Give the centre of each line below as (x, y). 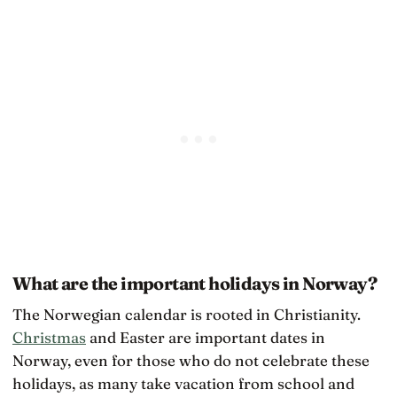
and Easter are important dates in (206, 337)
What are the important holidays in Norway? (195, 283)
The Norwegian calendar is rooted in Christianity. (187, 314)
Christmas (49, 337)
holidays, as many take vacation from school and (183, 383)
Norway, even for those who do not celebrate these (191, 360)
